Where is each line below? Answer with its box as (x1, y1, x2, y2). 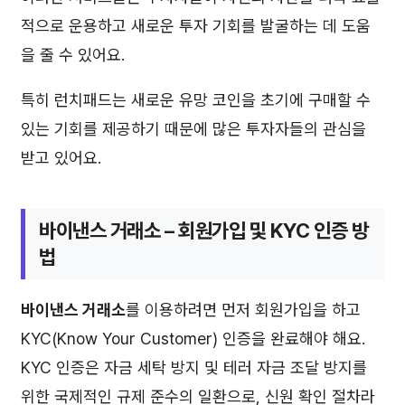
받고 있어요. (21, 147, 101, 167)
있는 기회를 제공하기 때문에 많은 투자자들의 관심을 (21, 118, 366, 138)
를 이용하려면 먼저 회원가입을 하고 (126, 300, 361, 320)
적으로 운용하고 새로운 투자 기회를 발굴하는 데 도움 (21, 15, 371, 35)
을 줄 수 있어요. (21, 44, 125, 64)
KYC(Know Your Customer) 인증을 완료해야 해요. (21, 329, 365, 349)
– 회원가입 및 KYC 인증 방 (160, 218, 369, 242)
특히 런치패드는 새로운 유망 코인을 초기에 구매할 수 (21, 89, 371, 109)
